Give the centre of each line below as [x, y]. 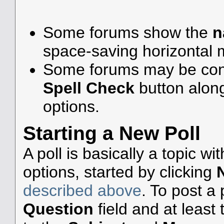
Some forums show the [127, 32]
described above [82, 190]
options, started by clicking [119, 172]
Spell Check [88, 88]
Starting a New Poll [111, 133]
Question [58, 209]
